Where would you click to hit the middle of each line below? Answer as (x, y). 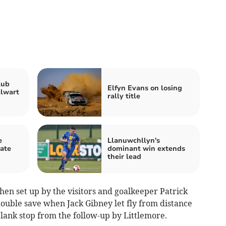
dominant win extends (146, 148)
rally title (124, 96)
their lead (124, 156)
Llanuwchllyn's (134, 140)
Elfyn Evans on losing (145, 88)
